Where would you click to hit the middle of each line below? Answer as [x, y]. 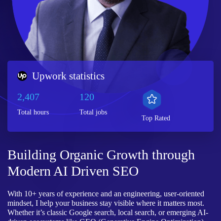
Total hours [33, 112]
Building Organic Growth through [101, 154]
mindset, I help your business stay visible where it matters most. [106, 203]
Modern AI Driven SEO [73, 171]
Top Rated [156, 118]
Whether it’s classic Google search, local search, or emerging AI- [108, 212]
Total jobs [93, 112]
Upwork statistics [68, 76]
